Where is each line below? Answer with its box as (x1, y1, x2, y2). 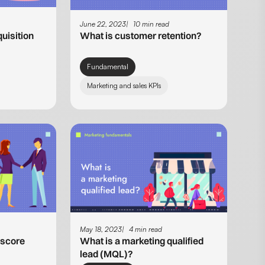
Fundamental (86, 62, 128, 72)
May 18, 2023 (79, 224, 122, 234)
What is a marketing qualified (79, 234, 203, 247)
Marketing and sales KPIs (86, 81, 161, 91)
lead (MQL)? (79, 247, 133, 260)
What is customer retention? (79, 30, 202, 42)
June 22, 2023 (79, 20, 126, 29)
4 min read (128, 224, 162, 234)
